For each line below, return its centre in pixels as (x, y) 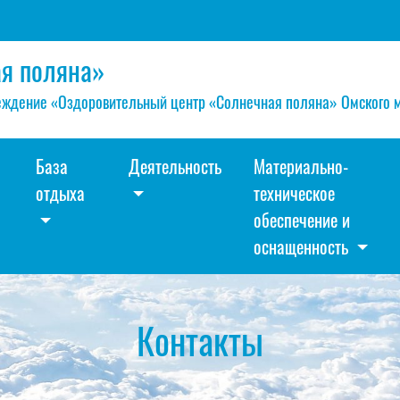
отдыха (60, 193)
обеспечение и (302, 220)
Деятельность (175, 166)
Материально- (301, 166)
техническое (295, 193)
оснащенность (304, 246)
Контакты (200, 340)
